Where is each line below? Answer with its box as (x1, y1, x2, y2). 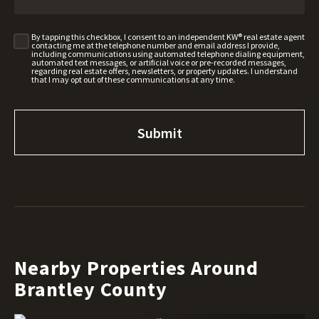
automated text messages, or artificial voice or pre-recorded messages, (31, 57, 286, 68)
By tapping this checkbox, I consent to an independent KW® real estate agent (31, 31, 305, 43)
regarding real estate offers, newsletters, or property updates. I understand (31, 66, 298, 77)
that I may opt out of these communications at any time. (31, 74, 235, 85)
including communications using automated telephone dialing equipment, (31, 48, 305, 60)
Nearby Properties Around (14, 254, 259, 281)
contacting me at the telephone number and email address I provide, (31, 40, 280, 51)
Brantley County (14, 276, 167, 302)
